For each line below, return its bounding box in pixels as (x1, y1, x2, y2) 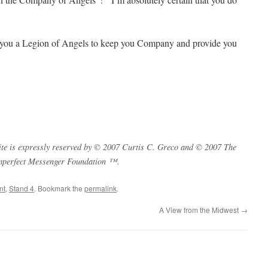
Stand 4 (9, 183, 34, 193)
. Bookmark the (34, 183, 84, 193)
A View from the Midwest (159, 205, 240, 215)
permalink (84, 183, 117, 193)
